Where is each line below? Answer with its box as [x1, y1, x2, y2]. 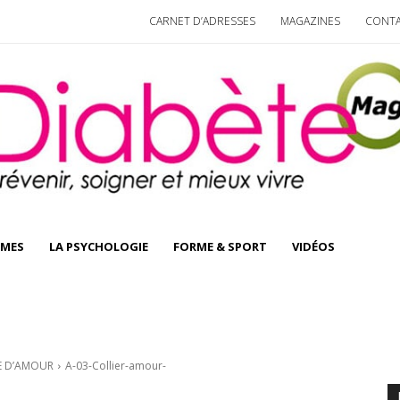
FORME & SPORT [173, 238, 267, 255]
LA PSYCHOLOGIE [49, 238, 148, 255]
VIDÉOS [292, 238, 335, 255]
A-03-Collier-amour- [65, 358, 166, 374]
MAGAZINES [280, 13, 340, 29]
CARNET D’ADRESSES [149, 13, 255, 29]
